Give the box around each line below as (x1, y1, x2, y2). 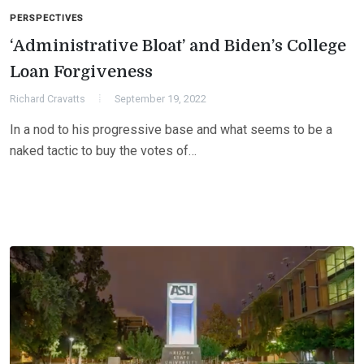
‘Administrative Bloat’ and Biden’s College (10, 37, 346, 55)
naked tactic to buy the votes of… (10, 143, 197, 158)
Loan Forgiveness (10, 63, 153, 81)
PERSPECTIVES (10, 13, 84, 24)
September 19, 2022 (115, 93, 206, 105)
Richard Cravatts (10, 93, 85, 105)
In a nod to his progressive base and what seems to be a (10, 122, 332, 137)
